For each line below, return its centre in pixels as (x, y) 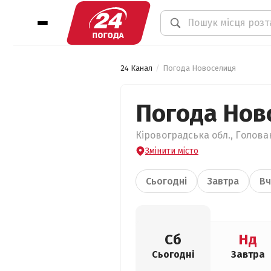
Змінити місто (172, 151)
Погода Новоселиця (199, 68)
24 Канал (136, 68)
